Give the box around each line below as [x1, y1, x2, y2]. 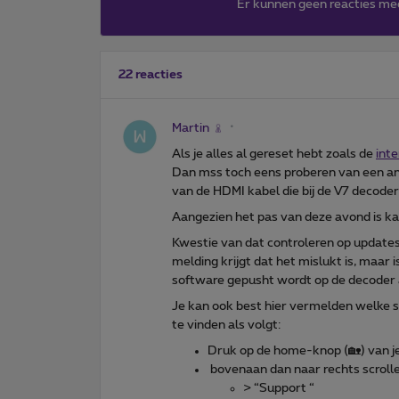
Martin [172, 121, 209, 134]
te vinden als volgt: [172, 318, 281, 331]
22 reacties [118, 68, 183, 81]
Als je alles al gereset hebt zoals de [172, 147, 376, 160]
